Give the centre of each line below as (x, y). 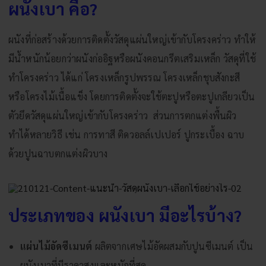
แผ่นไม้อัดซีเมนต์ (56, 246)
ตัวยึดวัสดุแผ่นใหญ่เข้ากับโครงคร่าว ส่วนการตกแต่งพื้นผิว (123, 115)
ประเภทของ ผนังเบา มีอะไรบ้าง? (125, 215)
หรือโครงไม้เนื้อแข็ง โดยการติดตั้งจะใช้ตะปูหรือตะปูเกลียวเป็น (132, 96)
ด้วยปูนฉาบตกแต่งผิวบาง (58, 153)
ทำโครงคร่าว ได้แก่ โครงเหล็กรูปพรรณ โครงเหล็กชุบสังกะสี (124, 77)
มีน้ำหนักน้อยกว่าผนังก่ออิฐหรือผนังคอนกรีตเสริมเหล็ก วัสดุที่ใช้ (132, 58)
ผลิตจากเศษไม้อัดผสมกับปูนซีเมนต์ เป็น (173, 246)
